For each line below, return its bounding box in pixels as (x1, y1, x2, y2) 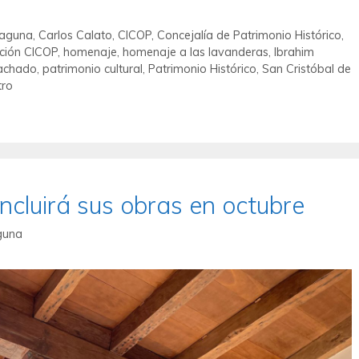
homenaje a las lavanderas (123, 43, 268, 59)
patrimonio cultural (42, 60, 143, 76)
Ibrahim (274, 43, 314, 59)
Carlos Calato (38, 26, 112, 42)
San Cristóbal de (262, 60, 351, 76)
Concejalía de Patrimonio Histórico (156, 26, 341, 42)
